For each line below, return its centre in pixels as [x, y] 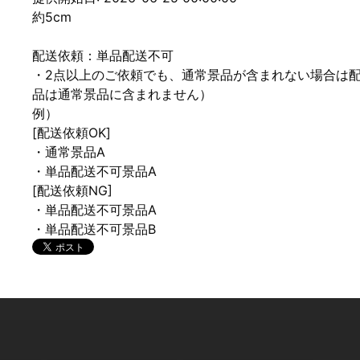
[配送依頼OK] [72, 133]
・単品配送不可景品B [94, 229]
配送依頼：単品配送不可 [103, 55]
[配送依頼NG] [72, 190]
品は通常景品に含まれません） [122, 94]
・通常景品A [69, 152]
